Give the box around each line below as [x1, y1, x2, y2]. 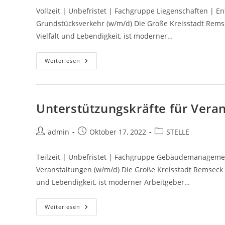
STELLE [166, 127, 189, 137]
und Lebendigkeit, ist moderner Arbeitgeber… [36, 177, 190, 187]
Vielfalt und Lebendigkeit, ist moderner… [36, 31, 173, 41]
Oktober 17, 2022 [89, 127, 146, 137]
